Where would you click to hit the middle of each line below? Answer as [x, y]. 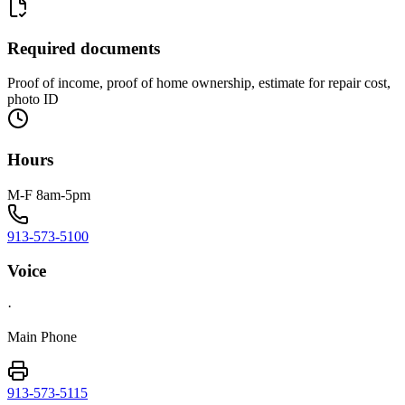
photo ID [33, 99]
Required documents [84, 48]
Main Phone [42, 337]
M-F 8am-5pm [49, 194]
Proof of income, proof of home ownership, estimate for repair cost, [199, 83]
